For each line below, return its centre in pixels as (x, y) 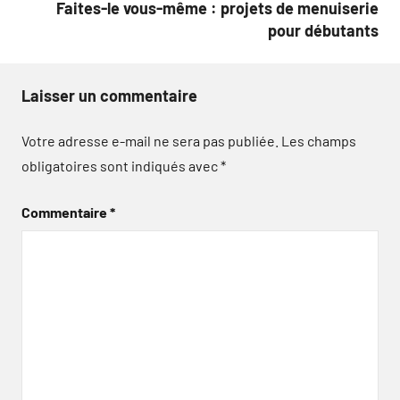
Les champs (319, 141)
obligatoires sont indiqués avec (121, 166)
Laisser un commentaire (109, 96)
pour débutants (323, 30)
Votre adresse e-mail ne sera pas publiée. (150, 141)
